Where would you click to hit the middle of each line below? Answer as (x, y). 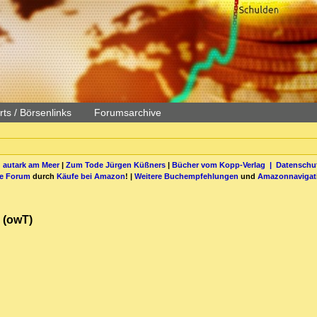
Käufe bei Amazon (91, 176)
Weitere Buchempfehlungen (186, 176)
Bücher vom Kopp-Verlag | (224, 165)
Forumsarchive (128, 113)
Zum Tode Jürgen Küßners (115, 165)
